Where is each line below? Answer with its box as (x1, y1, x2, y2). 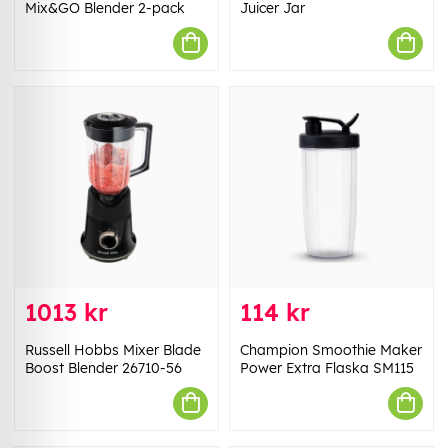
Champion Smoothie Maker (240, 340, 422, 359)
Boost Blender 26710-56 (25, 358, 182, 377)
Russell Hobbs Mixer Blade (25, 340, 201, 359)
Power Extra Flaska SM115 (240, 358, 414, 377)
